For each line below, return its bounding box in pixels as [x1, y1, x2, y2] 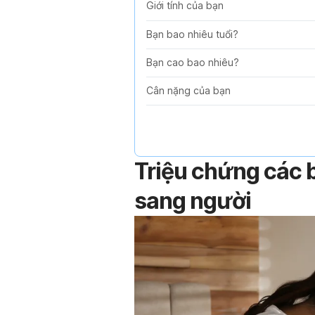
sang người [134, 186, 251, 214]
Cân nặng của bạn [146, 84, 231, 97]
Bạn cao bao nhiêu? [146, 56, 239, 69]
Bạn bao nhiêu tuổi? [146, 28, 238, 41]
